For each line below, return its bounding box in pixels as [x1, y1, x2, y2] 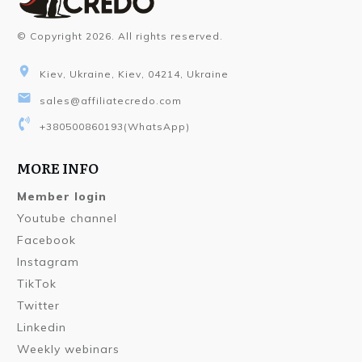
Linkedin [17, 320, 66, 335]
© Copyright [17, 29, 86, 42]
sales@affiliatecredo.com [40, 94, 182, 107]
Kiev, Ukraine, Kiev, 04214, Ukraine [40, 68, 229, 81]
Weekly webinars [17, 342, 120, 357]
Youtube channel [17, 211, 117, 226]
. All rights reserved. [112, 29, 223, 42]
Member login [17, 189, 107, 204]
